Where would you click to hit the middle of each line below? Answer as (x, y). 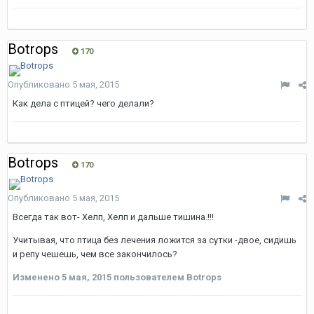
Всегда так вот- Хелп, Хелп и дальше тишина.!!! (113, 217)
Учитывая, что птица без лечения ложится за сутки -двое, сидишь (155, 240)
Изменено (37, 277)
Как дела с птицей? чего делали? (83, 103)
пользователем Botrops (166, 277)
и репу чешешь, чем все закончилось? (95, 254)
